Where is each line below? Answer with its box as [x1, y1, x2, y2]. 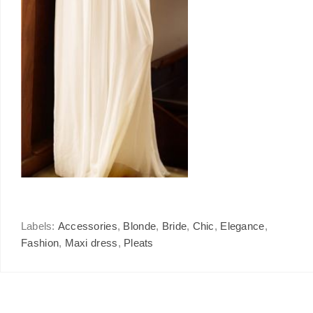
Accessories [57, 220, 117, 233]
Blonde [123, 220, 156, 233]
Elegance [220, 220, 265, 233]
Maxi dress [64, 237, 118, 249]
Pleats [123, 237, 154, 249]
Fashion [21, 237, 59, 249]
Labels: [21, 220, 58, 233]
